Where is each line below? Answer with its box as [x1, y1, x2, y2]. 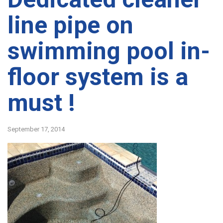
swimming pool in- [7, 37, 210, 66]
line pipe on [7, 11, 133, 40]
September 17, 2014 [7, 125, 65, 133]
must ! [7, 89, 75, 117]
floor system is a [7, 63, 188, 92]
